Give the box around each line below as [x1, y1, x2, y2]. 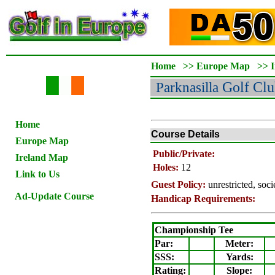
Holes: [153, 162, 181, 172]
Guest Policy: [151, 179, 206, 190]
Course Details [151, 129, 220, 139]
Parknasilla [156, 79, 219, 95]
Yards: [225, 252, 254, 262]
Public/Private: [153, 149, 215, 159]
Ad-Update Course [15, 191, 94, 201]
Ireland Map [15, 152, 68, 163]
